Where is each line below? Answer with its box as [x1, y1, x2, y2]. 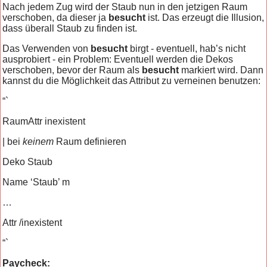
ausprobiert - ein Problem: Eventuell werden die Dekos [2, 54, 234, 64]
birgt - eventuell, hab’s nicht [128, 43, 246, 54]
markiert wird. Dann [179, 64, 264, 75]
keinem [23, 136, 54, 147]
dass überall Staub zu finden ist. [2, 23, 138, 33]
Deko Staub [2, 156, 53, 167]
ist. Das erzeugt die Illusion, [145, 12, 265, 23]
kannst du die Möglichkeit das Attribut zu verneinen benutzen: [2, 75, 261, 86]
